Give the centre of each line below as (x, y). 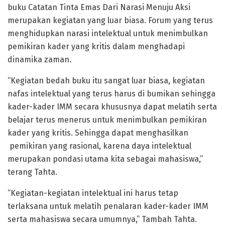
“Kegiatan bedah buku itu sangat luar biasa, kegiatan (106, 80)
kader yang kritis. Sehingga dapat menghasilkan (98, 133)
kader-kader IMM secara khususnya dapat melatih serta (112, 106)
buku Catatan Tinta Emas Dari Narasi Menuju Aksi (99, 7)
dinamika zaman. (39, 59)
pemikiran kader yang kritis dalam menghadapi (96, 46)
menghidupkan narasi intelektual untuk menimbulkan (108, 33)
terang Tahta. (32, 172)
